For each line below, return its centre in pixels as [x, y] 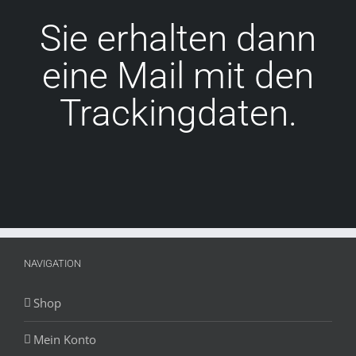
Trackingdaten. [178, 113]
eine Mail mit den [178, 76]
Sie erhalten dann [178, 39]
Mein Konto [65, 340]
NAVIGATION [52, 264]
